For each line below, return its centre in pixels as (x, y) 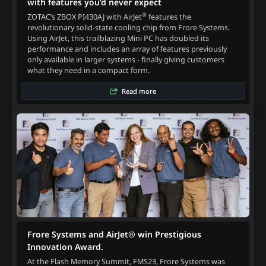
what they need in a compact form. (88, 70)
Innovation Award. (65, 246)
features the (169, 17)
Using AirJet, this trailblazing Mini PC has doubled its (118, 38)
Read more (139, 91)
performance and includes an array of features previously (127, 49)
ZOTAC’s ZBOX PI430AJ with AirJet (84, 17)
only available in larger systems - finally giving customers (126, 59)
